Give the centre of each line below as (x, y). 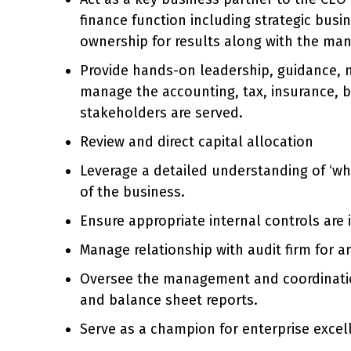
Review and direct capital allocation (197, 141)
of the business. (132, 192)
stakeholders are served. (161, 112)
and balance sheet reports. (169, 300)
